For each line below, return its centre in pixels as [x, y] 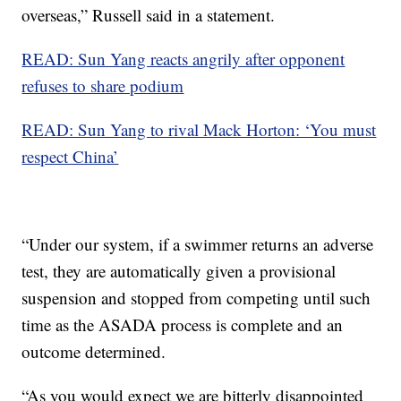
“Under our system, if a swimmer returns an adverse [198, 244]
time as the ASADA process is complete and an [183, 324]
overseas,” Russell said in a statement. [149, 15]
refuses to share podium [103, 85]
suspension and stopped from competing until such [196, 298]
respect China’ [70, 156]
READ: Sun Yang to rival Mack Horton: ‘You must [199, 129]
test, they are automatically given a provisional [179, 271]
